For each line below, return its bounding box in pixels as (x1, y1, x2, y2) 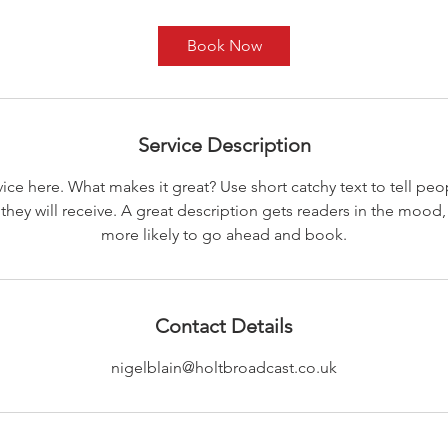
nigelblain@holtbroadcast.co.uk (111, 358, 337, 377)
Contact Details (155, 314, 293, 338)
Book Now (186, 36, 262, 55)
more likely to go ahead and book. (101, 225, 347, 244)
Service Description (137, 133, 311, 157)
